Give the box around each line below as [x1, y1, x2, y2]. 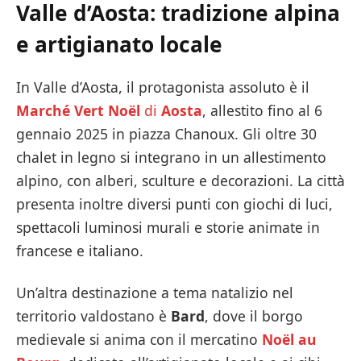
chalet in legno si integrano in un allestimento [16, 147, 326, 168]
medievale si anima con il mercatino [16, 329, 262, 349]
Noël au [262, 329, 317, 349]
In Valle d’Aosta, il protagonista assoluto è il [16, 77, 309, 98]
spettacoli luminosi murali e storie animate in [16, 218, 320, 238]
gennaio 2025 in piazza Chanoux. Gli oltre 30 [16, 124, 317, 144]
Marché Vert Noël [16, 101, 140, 121]
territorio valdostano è [16, 305, 171, 326]
